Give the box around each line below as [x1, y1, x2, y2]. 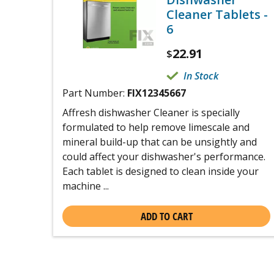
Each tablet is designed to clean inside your [62, 165, 259, 178]
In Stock [183, 69, 218, 83]
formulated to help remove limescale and [62, 120, 250, 134]
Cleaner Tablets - [166, 6, 268, 23]
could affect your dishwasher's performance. [62, 150, 265, 163]
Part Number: [62, 86, 127, 100]
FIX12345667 [127, 86, 186, 100]
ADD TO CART [140, 209, 193, 223]
